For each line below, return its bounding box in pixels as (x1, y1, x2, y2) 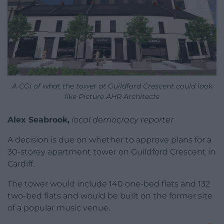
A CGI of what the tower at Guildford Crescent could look (11, 81, 212, 91)
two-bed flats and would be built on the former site (7, 191, 212, 201)
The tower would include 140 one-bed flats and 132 (7, 179, 210, 189)
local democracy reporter (71, 115, 173, 125)
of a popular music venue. (7, 203, 110, 213)
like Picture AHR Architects (64, 92, 159, 101)
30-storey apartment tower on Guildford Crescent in (7, 147, 215, 157)
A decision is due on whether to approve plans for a (7, 135, 211, 145)
